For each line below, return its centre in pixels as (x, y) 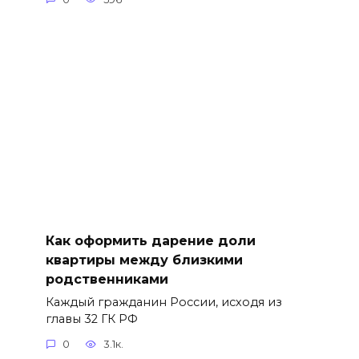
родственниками (107, 279)
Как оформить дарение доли (150, 240)
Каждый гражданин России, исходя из (163, 302)
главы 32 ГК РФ (91, 319)
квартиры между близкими (144, 260)
